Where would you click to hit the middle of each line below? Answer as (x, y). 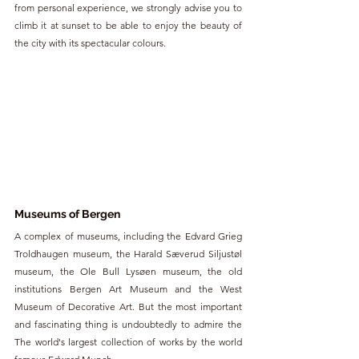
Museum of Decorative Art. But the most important (128, 307)
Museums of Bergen (67, 214)
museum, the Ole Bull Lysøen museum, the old (128, 272)
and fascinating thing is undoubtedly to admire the (128, 325)
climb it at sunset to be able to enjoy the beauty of (128, 26)
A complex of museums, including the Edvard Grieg (128, 236)
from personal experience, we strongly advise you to (128, 8)
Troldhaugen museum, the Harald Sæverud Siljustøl (128, 254)
